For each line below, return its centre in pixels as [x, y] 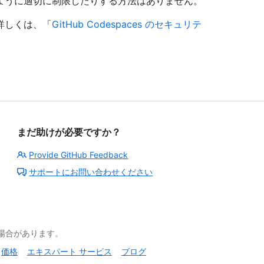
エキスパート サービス [70, 251]
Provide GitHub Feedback [79, 154]
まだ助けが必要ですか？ [69, 132]
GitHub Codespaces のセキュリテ [127, 24]
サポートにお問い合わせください [91, 171]
